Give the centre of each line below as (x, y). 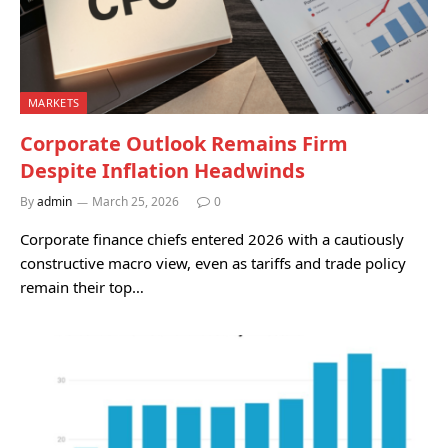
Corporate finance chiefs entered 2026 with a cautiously (212, 238)
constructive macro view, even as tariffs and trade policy (213, 262)
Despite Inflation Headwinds (162, 170)
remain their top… (82, 286)
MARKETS (54, 102)
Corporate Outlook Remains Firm (184, 143)
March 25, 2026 (135, 201)
